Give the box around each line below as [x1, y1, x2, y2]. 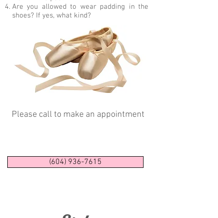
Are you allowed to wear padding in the [12, 2, 148, 11]
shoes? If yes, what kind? [12, 11, 91, 20]
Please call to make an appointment [11, 109, 145, 120]
